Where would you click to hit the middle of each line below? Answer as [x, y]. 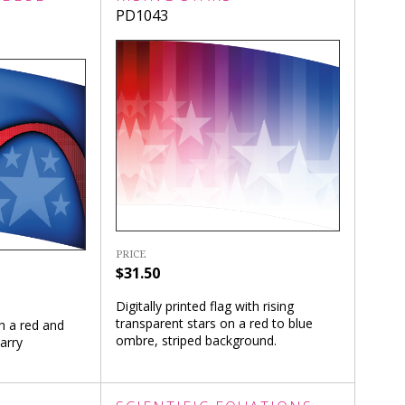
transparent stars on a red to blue [215, 324]
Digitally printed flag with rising [205, 306]
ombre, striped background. [197, 341]
